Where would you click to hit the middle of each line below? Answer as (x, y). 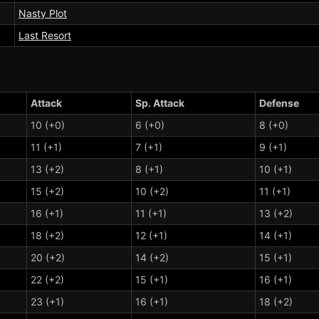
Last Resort (45, 36)
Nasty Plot (43, 14)
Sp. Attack (160, 103)
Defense (279, 103)
